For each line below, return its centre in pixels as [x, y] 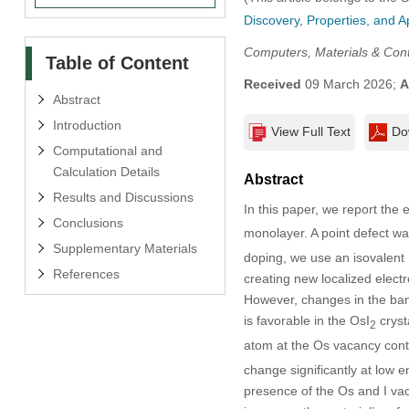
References [86, 273]
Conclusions [88, 222]
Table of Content [117, 63]
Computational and [107, 150]
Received [272, 84]
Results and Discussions [123, 197]
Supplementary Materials [125, 248]
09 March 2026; [350, 84]
